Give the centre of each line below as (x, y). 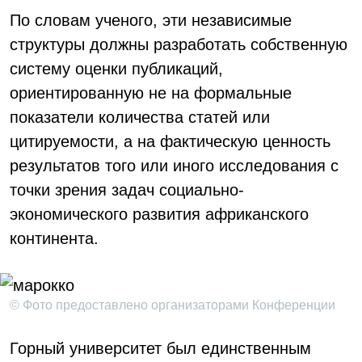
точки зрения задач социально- (127, 190)
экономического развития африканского (159, 214)
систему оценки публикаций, (116, 69)
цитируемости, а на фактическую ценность (170, 141)
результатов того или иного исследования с (174, 166)
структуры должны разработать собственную (179, 44)
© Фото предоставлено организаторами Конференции (173, 305)
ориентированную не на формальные (151, 93)
